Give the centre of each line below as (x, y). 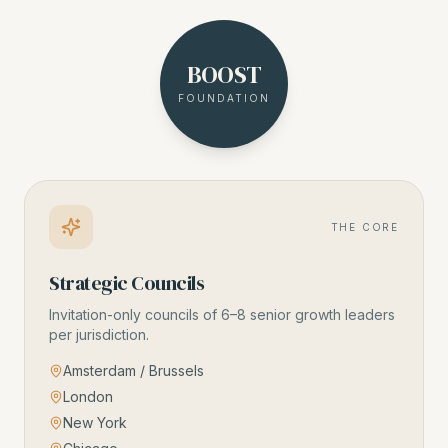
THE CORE (364, 226)
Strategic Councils (126, 283)
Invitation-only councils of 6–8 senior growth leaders (222, 314)
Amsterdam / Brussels (133, 370)
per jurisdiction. (99, 334)
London (88, 396)
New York (95, 422)
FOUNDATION (224, 97)
